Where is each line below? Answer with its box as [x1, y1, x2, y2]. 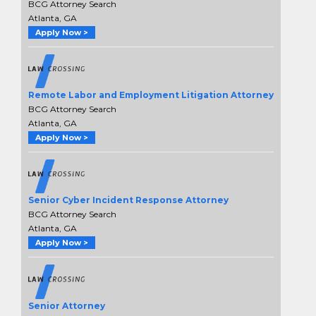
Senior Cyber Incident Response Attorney [28, 195, 229, 206]
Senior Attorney [28, 300, 105, 311]
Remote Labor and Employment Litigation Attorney [28, 90, 274, 101]
